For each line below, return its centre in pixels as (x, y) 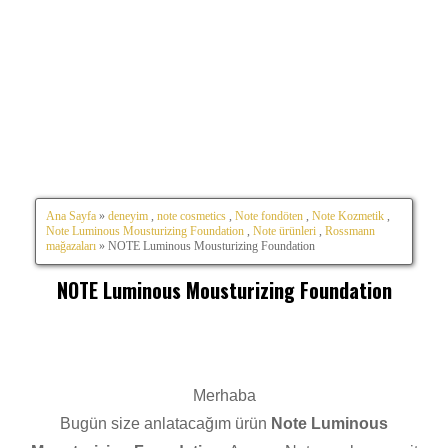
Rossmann (350, 230)
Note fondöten (269, 215)
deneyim (128, 215)
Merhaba (224, 396)
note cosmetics (191, 215)
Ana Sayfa (71, 215)
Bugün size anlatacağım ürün (165, 424)
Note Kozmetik (348, 215)
